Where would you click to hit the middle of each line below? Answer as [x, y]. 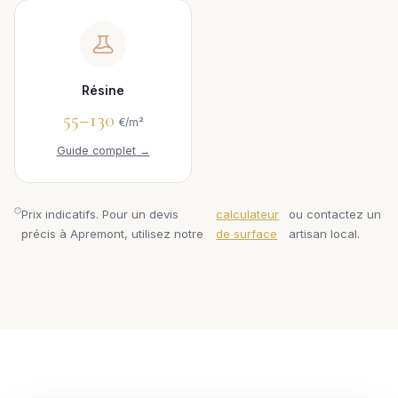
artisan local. [325, 234]
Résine [103, 91]
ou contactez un [335, 214]
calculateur [248, 214]
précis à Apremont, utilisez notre [112, 234]
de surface [247, 234]
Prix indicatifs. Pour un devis [99, 214]
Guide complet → [103, 151]
